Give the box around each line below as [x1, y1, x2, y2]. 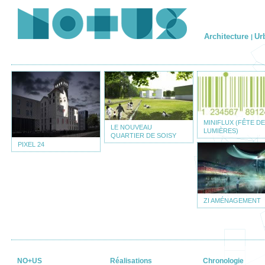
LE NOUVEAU [111, 124, 152, 131]
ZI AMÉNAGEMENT [203, 197, 261, 204]
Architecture [204, 32, 251, 41]
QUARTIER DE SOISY [111, 132, 176, 139]
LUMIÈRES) [203, 127, 238, 134]
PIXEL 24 [18, 141, 44, 148]
